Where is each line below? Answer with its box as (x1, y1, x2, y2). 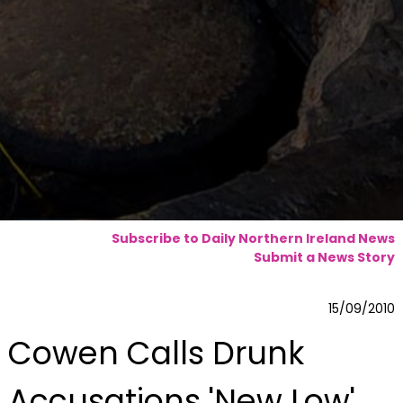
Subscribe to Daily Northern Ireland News (111, 229, 395, 248)
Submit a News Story (253, 248, 395, 267)
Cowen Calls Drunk (7, 330, 304, 375)
